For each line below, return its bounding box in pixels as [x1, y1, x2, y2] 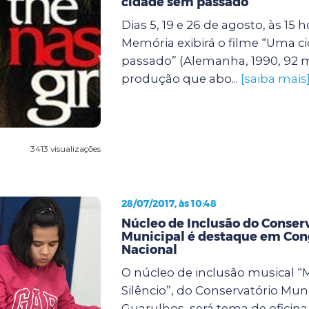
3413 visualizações [30, 143, 101, 154]
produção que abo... [121, 71, 241, 86]
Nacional [121, 241, 177, 257]
